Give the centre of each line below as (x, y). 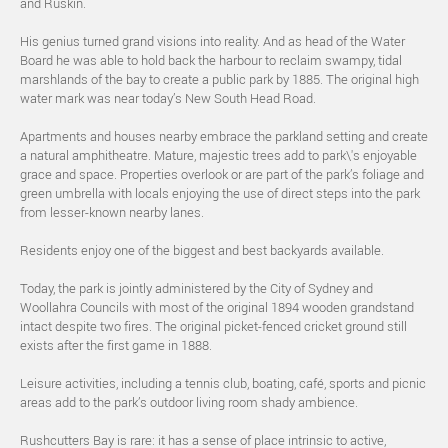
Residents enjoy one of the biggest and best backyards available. (202, 250)
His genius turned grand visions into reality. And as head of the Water (212, 41)
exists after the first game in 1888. (116, 345)
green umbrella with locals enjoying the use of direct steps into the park (220, 193)
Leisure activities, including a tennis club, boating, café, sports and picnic (223, 383)
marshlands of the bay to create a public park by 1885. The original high (219, 79)
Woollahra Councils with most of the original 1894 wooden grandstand (217, 307)
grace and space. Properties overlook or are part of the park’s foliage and (222, 174)
